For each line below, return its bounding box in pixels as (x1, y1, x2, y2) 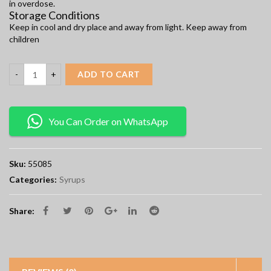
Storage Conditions (9, 8, 100, 22)
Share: (9, 206, 34, 217)
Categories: (9, 174, 57, 185)
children (9, 34, 39, 45)
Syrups (59, 174, 85, 185)
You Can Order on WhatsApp (48, 115, 168, 127)
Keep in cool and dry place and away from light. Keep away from (9, 22, 247, 33)
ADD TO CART (77, 69, 140, 80)
